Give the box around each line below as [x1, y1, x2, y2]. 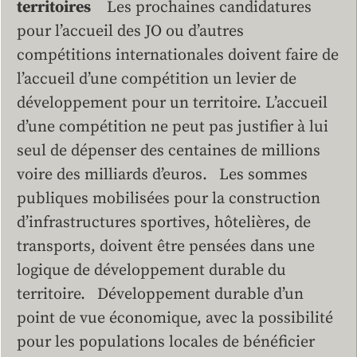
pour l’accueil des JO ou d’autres [17, 21, 244, 41]
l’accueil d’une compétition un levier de [17, 69, 296, 89]
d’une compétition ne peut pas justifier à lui [17, 116, 328, 137]
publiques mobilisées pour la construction [17, 188, 320, 209]
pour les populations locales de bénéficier [17, 331, 315, 352]
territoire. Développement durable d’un [17, 284, 304, 304]
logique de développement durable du [17, 260, 286, 280]
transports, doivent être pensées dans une [17, 236, 315, 257]
